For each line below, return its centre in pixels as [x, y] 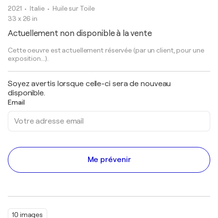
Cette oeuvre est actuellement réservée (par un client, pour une [106, 50]
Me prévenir [109, 160]
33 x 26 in [23, 18]
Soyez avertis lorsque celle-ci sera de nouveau [90, 84]
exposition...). [28, 58]
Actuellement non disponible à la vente [80, 33]
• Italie [35, 8]
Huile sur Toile [74, 8]
